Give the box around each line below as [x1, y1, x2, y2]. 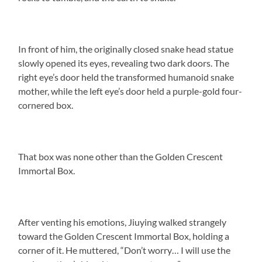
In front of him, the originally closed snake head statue [18, 43, 234, 54]
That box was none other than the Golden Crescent [18, 150, 223, 162]
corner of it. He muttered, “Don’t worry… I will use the [18, 244, 231, 256]
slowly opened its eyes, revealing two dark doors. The [18, 57, 230, 68]
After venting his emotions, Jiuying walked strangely [18, 216, 227, 227]
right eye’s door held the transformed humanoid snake [18, 71, 235, 82]
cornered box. [18, 99, 74, 111]
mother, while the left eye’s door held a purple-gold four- [18, 85, 243, 96]
